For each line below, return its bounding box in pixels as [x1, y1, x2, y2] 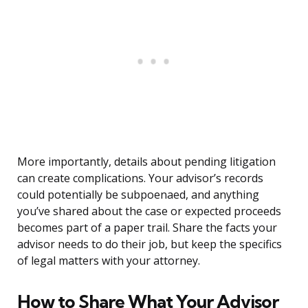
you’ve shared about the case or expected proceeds [17, 203, 281, 219]
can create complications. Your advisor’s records [17, 170, 263, 186]
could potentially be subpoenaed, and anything [17, 187, 259, 203]
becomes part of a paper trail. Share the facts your [17, 220, 277, 236]
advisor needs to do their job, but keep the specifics [17, 236, 282, 252]
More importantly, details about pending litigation [17, 154, 276, 170]
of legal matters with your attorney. [17, 253, 200, 269]
